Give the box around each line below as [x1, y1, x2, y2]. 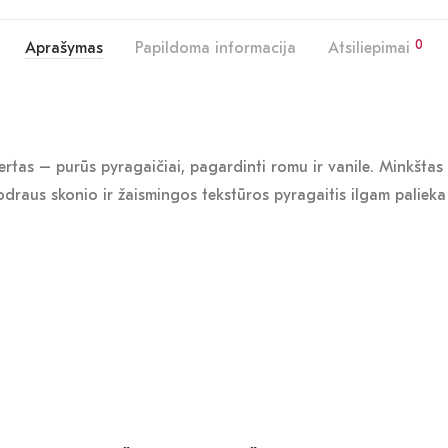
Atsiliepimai [328, 39, 415, 58]
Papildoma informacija [135, 39, 296, 58]
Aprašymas [25, 39, 103, 58]
